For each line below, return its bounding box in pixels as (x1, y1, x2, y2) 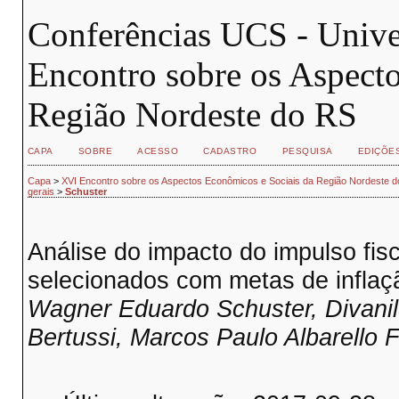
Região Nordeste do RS (27, 95, 357, 134)
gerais (27, 186, 54, 198)
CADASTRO (203, 146, 257, 156)
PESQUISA (281, 146, 333, 156)
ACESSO (137, 146, 179, 156)
